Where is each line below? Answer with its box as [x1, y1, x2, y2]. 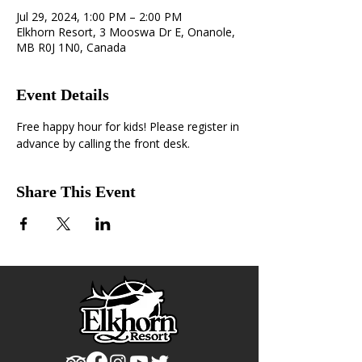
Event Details [16, 86, 109, 103]
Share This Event [16, 183, 136, 200]
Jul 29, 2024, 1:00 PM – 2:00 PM [16, 9, 182, 24]
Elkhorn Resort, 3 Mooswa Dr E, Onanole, [16, 24, 235, 40]
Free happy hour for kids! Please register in [16, 119, 242, 134]
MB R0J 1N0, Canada [16, 40, 126, 55]
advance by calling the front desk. [16, 136, 190, 151]
